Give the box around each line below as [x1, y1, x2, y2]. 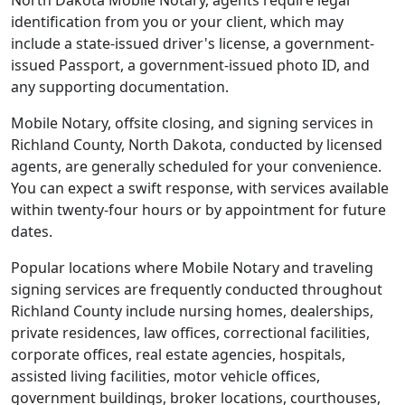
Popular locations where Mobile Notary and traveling [11, 258, 373, 278]
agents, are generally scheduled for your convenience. [11, 156, 381, 176]
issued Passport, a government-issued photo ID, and [11, 55, 370, 75]
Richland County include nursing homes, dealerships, [11, 301, 373, 321]
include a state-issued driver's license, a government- [11, 33, 374, 53]
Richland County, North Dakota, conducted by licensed [11, 135, 382, 155]
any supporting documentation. [11, 77, 229, 97]
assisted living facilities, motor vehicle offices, [11, 366, 320, 386]
